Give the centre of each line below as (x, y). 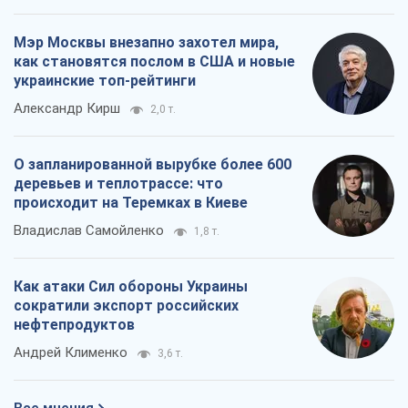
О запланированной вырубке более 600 (153, 165)
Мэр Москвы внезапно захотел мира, (146, 43)
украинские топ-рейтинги (105, 81)
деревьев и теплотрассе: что (118, 184)
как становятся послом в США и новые (154, 62)
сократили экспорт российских (126, 306)
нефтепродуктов (74, 325)
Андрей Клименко (71, 353)
